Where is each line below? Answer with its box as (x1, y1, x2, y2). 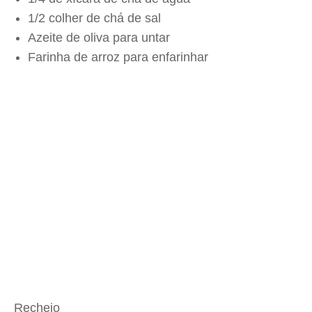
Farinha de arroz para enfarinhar (28, 50, 208, 64)
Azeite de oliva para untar (28, 31, 170, 45)
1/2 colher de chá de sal (28, 11, 161, 25)
